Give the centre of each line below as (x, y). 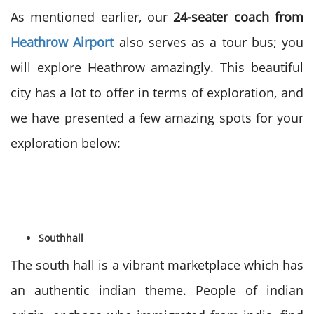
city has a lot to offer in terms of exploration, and (157, 93)
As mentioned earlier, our (92, 17)
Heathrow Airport (62, 42)
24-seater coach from (239, 17)
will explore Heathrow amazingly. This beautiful (157, 67)
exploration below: (66, 143)
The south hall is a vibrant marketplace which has (157, 265)
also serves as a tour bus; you (211, 42)
